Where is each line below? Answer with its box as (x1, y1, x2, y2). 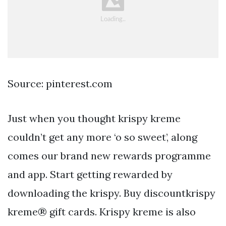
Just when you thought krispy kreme (8, 111, 181, 125)
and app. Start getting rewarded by (8, 167, 173, 181)
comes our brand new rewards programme (8, 149, 211, 162)
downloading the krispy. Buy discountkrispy (8, 186, 215, 199)
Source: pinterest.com (8, 77, 112, 90)
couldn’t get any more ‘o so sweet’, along (8, 130, 197, 143)
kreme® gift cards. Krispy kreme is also (8, 205, 196, 218)
